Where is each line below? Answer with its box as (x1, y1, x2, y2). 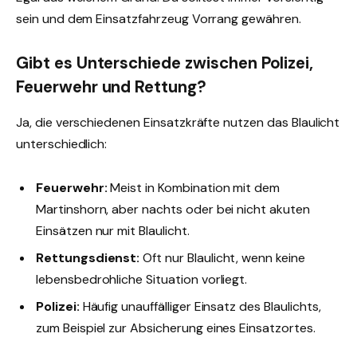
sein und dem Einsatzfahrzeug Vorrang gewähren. (16, 10, 301, 27)
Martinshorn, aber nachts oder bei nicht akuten (36, 201, 310, 218)
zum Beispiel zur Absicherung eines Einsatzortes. (36, 320, 316, 337)
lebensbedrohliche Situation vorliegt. (36, 271, 248, 288)
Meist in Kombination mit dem (107, 179, 280, 196)
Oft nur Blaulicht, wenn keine (139, 249, 305, 267)
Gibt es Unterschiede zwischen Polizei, (16, 53, 314, 74)
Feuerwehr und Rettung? (16, 76, 206, 98)
